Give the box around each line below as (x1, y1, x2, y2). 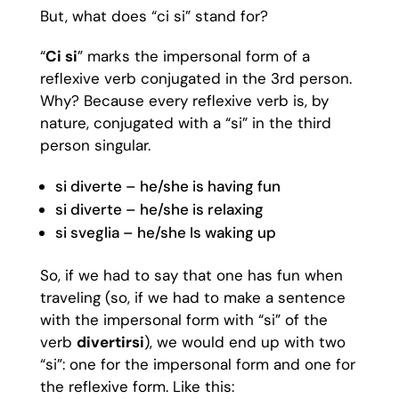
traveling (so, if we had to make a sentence (39, 288, 346, 307)
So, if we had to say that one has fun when (39, 265, 343, 285)
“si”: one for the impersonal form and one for (39, 354, 355, 374)
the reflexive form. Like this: (39, 377, 239, 396)
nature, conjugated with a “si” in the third (39, 113, 331, 133)
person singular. (39, 135, 151, 155)
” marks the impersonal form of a (77, 46, 310, 66)
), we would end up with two (143, 332, 346, 352)
